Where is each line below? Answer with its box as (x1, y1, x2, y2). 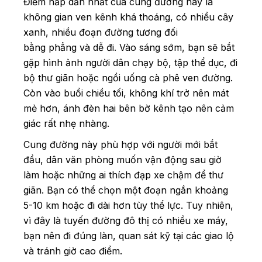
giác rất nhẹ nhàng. (23, 117, 112, 129)
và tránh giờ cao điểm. (23, 244, 125, 257)
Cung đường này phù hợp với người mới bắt (23, 138, 218, 150)
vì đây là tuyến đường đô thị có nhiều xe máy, (23, 214, 228, 226)
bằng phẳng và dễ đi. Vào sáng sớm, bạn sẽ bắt (23, 41, 235, 53)
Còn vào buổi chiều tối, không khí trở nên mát (23, 87, 229, 99)
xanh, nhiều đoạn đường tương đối (23, 26, 178, 38)
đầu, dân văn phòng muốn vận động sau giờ (23, 153, 222, 166)
